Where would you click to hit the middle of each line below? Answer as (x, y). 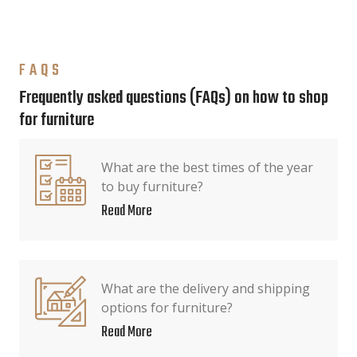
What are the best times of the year (207, 167)
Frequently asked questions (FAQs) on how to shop (174, 98)
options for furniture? (167, 308)
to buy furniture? (152, 186)
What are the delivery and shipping (206, 288)
